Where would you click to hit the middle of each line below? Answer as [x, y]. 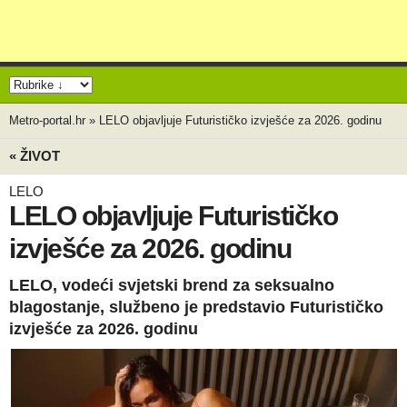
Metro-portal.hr [47, 120]
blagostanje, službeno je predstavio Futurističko [196, 307]
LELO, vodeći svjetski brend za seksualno [172, 285]
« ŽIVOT [35, 156]
